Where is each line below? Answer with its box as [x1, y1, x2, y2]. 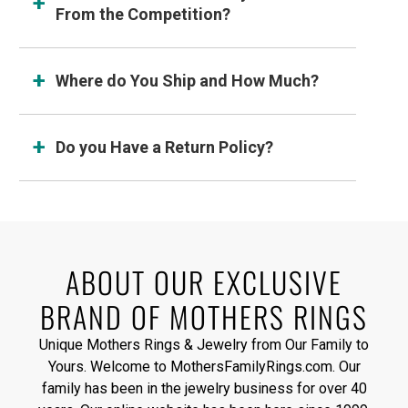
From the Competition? [56, 5, 231, 25]
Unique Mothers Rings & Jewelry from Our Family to [39, 335, 369, 353]
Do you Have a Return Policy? [56, 138, 274, 158]
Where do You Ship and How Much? [56, 71, 320, 91]
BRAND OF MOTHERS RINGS [40, 294, 368, 338]
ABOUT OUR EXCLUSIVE [66, 260, 342, 303]
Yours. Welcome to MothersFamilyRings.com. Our [47, 357, 361, 375]
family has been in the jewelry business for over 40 [41, 379, 367, 397]
